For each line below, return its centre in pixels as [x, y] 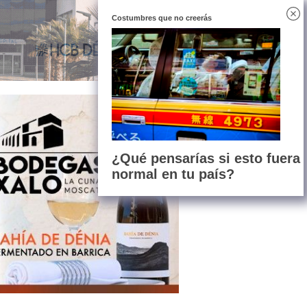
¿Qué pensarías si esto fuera [206, 158]
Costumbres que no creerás [162, 18]
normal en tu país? [173, 174]
